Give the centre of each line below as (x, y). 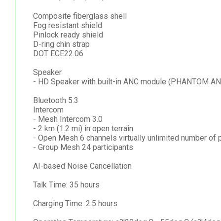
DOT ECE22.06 (58, 53)
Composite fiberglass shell (80, 16)
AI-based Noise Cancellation (82, 166)
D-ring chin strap (61, 44)
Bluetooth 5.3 (55, 100)
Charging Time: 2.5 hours (75, 203)
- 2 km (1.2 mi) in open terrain (83, 128)
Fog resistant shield (67, 25)
